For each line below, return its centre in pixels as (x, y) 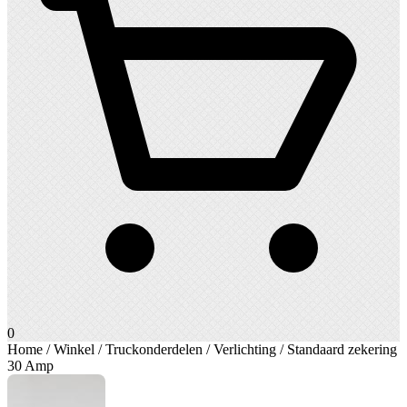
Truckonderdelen (154, 349)
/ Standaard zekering (337, 349)
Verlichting (245, 349)
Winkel (74, 349)
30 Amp (30, 365)
